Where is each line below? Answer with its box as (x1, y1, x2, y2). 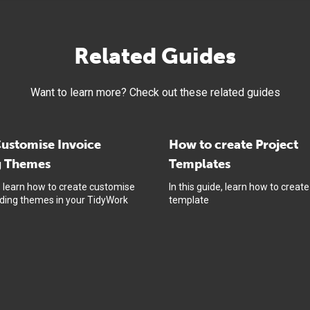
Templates (169, 156, 230, 172)
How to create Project (169, 136, 298, 152)
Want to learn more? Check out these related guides (30, 85, 280, 99)
